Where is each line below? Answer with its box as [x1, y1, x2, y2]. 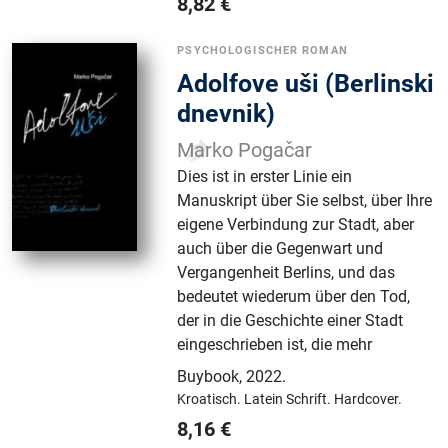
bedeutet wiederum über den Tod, [177, 287, 411, 307]
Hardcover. [334, 391, 403, 408]
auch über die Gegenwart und [177, 239, 384, 259]
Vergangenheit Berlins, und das [177, 263, 396, 283]
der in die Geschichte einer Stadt [177, 311, 404, 331]
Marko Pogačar [177, 139, 313, 163]
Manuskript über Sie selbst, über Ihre [177, 191, 433, 211]
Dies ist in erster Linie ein [177, 167, 353, 187]
